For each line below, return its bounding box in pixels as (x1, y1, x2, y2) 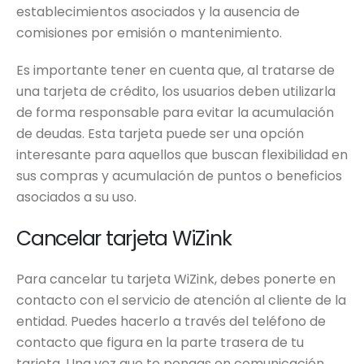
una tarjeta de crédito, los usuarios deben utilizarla (16, 82, 336, 101)
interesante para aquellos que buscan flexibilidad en (16, 145, 348, 164)
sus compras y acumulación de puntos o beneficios (16, 167, 342, 185)
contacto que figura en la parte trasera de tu (16, 333, 304, 352)
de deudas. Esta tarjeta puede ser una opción (16, 124, 304, 143)
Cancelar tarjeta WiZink (16, 224, 232, 253)
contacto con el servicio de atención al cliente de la (16, 291, 346, 310)
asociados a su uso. (16, 188, 136, 206)
